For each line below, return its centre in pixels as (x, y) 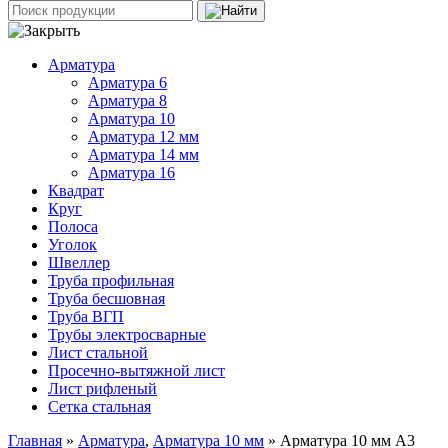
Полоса (73, 227)
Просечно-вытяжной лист (136, 371)
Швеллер (79, 263)
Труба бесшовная (106, 299)
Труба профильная (111, 281)
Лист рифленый (102, 389)
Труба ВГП (86, 317)
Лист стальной (98, 353)
